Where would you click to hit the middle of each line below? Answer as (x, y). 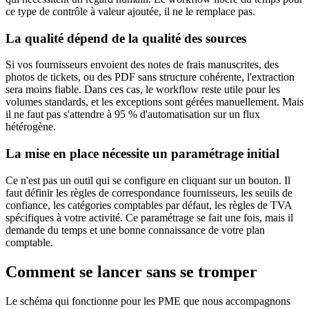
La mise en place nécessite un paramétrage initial (142, 154)
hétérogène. (31, 127)
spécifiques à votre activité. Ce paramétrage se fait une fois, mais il (149, 217)
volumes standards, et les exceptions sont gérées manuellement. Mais (154, 102)
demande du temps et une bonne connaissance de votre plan (135, 230)
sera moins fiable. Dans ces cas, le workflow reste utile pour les (143, 90)
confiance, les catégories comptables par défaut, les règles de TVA (149, 205)
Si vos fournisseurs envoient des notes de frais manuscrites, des (142, 65)
